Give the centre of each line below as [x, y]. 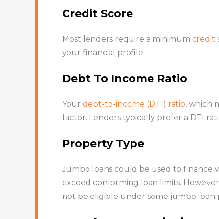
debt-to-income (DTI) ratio [134, 104]
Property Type [103, 143]
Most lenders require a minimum [127, 39]
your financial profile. [103, 52]
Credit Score [97, 13]
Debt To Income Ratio [124, 78]
